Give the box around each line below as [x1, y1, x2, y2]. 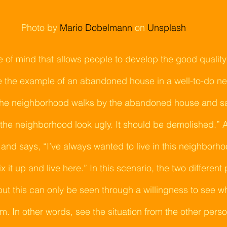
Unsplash [147, 21, 186, 33]
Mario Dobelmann [59, 21, 132, 33]
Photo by [21, 21, 57, 33]
